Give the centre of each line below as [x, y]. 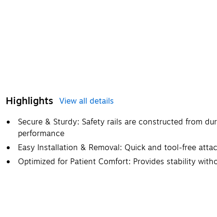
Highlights [30, 101]
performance [41, 133]
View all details [86, 101]
